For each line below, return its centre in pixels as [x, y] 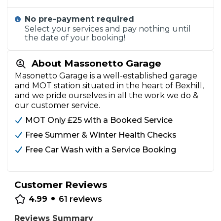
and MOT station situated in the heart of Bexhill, [109, 86]
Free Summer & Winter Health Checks [101, 135]
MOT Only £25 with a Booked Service [99, 120]
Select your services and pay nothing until [108, 29]
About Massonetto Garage [96, 63]
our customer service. [57, 105]
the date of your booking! [75, 38]
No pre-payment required [80, 19]
